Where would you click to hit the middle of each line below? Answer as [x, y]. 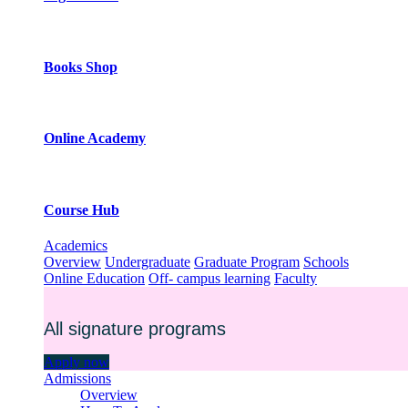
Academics [76, 246]
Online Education [94, 279]
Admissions [77, 379]
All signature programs [135, 328]
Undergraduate [148, 262]
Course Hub [82, 209]
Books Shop [81, 66]
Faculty [296, 279]
